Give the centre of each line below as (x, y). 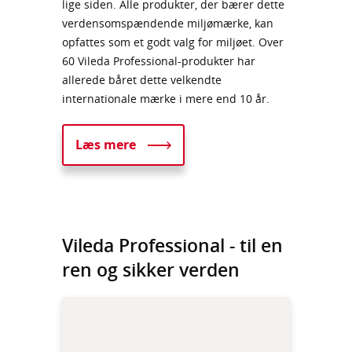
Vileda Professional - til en (172, 246)
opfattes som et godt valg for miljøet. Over (173, 42)
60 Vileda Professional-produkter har (159, 61)
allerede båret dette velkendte (142, 80)
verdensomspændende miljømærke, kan (168, 24)
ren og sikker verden (151, 270)
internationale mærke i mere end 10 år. (166, 99)
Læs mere (106, 145)
